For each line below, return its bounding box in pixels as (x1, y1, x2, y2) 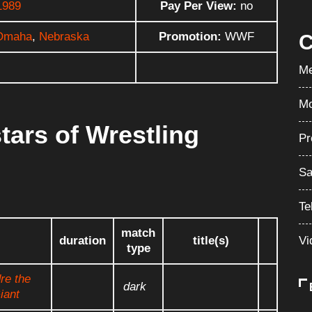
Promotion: (159, 29, 221, 43)
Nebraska (39, 29, 89, 43)
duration (59, 233, 106, 247)
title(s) (192, 233, 229, 247)
